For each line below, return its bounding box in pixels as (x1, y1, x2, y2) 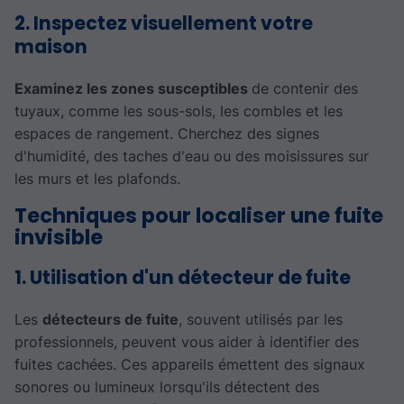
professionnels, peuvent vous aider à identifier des (14, 332, 359, 351)
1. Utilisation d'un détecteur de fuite (14, 265, 351, 291)
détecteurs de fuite (42, 309, 179, 328)
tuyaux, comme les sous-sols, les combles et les (14, 101, 343, 120)
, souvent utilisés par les (179, 309, 343, 328)
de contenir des (252, 78, 358, 97)
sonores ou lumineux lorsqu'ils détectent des (14, 377, 319, 396)
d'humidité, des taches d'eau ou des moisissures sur (14, 146, 369, 165)
